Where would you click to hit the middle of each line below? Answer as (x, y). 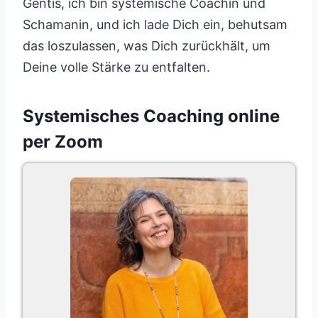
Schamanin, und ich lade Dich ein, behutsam (155, 24)
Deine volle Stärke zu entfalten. (116, 67)
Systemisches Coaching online (151, 116)
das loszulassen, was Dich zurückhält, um (147, 46)
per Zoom (63, 142)
